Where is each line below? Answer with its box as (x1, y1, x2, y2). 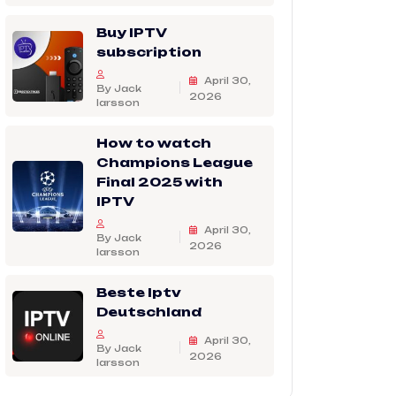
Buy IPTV (96, 25, 167, 40)
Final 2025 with (96, 174, 223, 189)
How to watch (96, 135, 211, 150)
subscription (96, 44, 202, 59)
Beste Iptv (96, 285, 181, 300)
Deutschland (96, 304, 202, 319)
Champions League (96, 155, 253, 170)
